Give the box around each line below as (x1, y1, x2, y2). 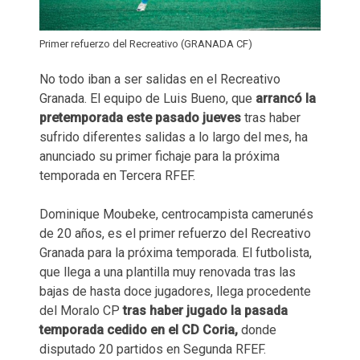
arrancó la (252, 90, 316, 106)
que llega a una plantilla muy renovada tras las (39, 264, 296, 280)
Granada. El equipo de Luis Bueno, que (39, 90, 252, 106)
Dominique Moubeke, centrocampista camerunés (39, 206, 313, 222)
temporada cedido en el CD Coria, (39, 321, 241, 337)
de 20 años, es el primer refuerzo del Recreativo (39, 225, 311, 241)
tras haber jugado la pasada (120, 302, 288, 318)
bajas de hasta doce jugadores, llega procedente (39, 283, 311, 299)
